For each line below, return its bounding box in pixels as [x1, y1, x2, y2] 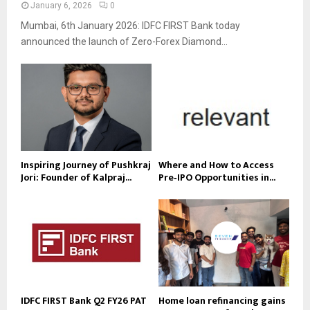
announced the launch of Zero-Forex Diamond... [21, 36, 228, 48]
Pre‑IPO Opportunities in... [158, 170, 275, 186]
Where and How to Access [158, 157, 274, 174]
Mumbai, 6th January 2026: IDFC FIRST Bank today [21, 20, 240, 32]
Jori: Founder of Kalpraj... [21, 170, 131, 186]
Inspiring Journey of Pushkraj [21, 157, 151, 174]
